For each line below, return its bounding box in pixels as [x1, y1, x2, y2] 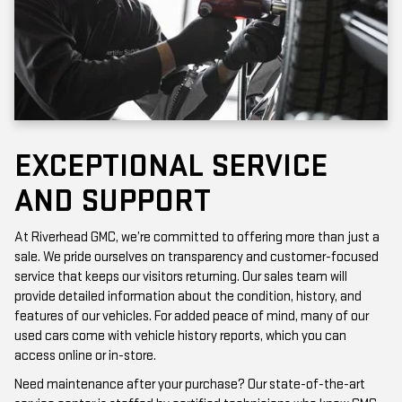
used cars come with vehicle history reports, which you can [14, 295, 346, 313]
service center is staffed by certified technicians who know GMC [14, 363, 377, 381]
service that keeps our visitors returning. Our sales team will [14, 236, 347, 254]
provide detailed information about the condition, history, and [14, 256, 362, 274]
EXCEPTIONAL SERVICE [14, 115, 328, 154]
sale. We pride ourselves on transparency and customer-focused [14, 216, 379, 234]
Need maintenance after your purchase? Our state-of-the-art [14, 344, 365, 362]
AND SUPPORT [14, 150, 211, 189]
